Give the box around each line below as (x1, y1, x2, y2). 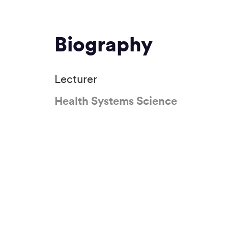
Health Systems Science (54, 93, 177, 108)
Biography (54, 31, 153, 58)
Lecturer (54, 72, 97, 85)
